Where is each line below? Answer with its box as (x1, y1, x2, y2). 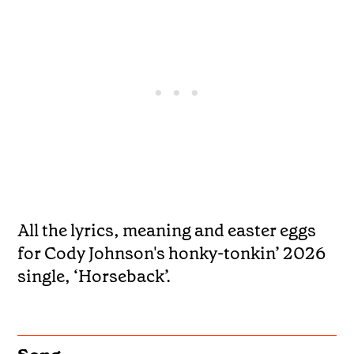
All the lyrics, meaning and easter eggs (17, 218, 317, 242)
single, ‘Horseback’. (17, 264, 171, 288)
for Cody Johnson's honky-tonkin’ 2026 (17, 241, 326, 265)
